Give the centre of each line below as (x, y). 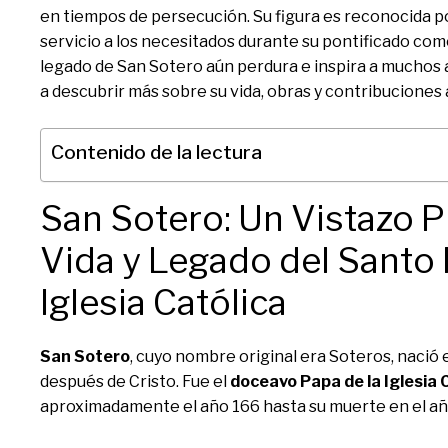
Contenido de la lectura (156, 152)
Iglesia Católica (163, 302)
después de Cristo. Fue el (135, 381)
